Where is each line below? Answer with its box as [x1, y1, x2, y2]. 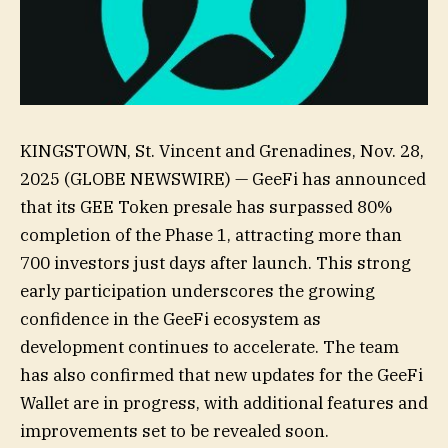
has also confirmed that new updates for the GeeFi [20, 364, 423, 387]
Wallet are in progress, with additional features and [20, 392, 428, 415]
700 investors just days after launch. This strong [20, 252, 411, 275]
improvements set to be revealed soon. [20, 420, 329, 443]
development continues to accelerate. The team [20, 336, 399, 359]
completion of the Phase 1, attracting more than [20, 224, 402, 247]
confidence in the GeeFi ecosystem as [20, 308, 321, 331]
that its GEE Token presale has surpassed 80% [20, 196, 393, 219]
